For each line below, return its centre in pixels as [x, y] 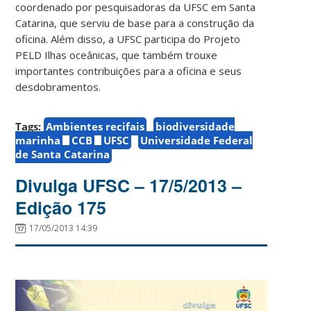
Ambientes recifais [95, 126]
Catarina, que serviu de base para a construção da [135, 23]
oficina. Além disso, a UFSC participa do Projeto [128, 39]
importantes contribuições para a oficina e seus [129, 70]
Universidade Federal [197, 140]
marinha [38, 140]
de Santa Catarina [63, 154]
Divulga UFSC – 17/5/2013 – [129, 185]
